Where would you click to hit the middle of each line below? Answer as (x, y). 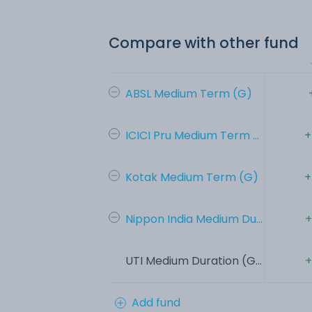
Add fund (156, 302)
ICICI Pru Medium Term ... (192, 135)
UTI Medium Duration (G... (194, 260)
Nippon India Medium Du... (194, 219)
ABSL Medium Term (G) (189, 93)
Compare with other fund (204, 42)
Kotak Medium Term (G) (192, 177)
